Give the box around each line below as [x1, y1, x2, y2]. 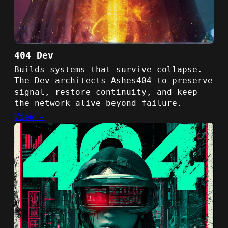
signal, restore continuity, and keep [14, 87, 197, 97]
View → [14, 111, 45, 122]
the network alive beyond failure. [14, 98, 182, 108]
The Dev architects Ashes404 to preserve [14, 75, 213, 85]
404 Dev [14, 49, 53, 61]
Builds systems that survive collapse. [14, 64, 203, 74]
